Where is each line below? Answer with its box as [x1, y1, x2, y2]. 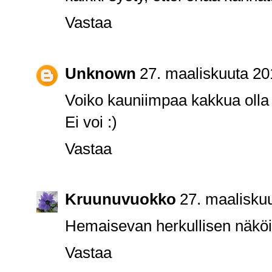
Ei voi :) [65, 113, 117, 131]
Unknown [65, 64, 136, 82]
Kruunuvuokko [65, 191, 176, 208]
